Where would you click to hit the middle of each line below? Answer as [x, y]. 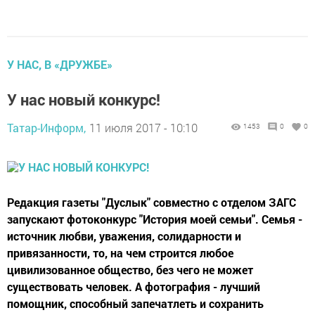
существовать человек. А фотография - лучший [134, 287]
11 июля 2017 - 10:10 [143, 128]
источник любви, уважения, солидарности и [124, 236]
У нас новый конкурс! [84, 99]
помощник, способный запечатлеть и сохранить [135, 303]
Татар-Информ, [46, 128]
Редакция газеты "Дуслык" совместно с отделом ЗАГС [152, 202]
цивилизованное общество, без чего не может [130, 270]
